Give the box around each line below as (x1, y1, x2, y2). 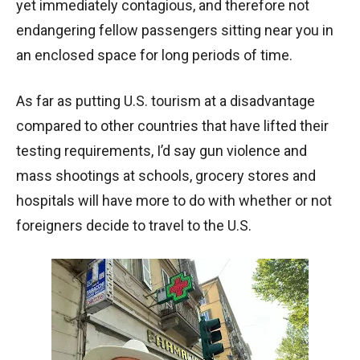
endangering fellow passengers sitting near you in (16, 22, 333, 39)
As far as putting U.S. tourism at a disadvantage (16, 92, 315, 110)
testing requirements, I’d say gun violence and (16, 142, 307, 160)
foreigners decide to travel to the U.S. (16, 217, 252, 235)
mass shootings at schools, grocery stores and (16, 167, 316, 185)
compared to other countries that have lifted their (16, 117, 329, 135)
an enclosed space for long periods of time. (16, 47, 292, 64)
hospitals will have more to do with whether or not (16, 192, 332, 210)
